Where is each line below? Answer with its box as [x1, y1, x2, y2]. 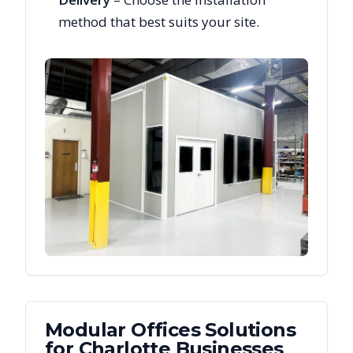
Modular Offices [45, 318, 200, 341]
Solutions [200, 318, 296, 341]
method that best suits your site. [58, 13, 259, 32]
